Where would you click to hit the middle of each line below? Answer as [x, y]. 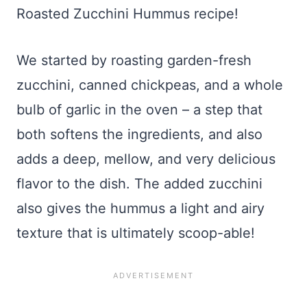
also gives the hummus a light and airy [140, 208]
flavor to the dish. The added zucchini [139, 184]
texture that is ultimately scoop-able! [136, 233]
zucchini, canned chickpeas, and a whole [150, 85]
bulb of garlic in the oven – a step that [139, 110]
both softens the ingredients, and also [139, 134]
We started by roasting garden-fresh [134, 60]
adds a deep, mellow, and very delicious [146, 159]
